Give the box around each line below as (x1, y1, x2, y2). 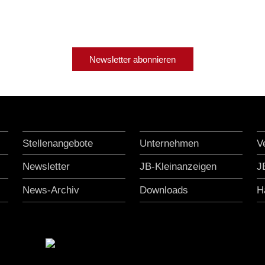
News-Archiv (22, 185, 79, 196)
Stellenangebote (22, 138, 93, 150)
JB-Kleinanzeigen (140, 161, 216, 173)
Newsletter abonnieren (89, 54, 176, 65)
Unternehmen (140, 138, 199, 150)
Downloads (140, 185, 188, 196)
